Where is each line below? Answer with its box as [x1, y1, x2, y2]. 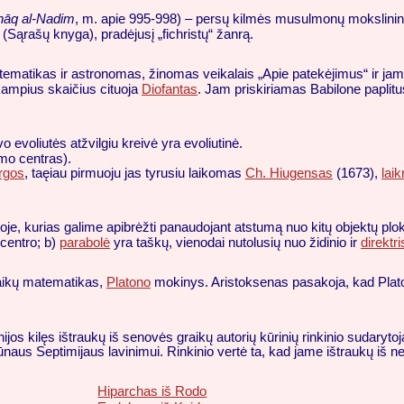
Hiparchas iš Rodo [97, 383, 207, 399]
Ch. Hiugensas [245, 165, 333, 180]
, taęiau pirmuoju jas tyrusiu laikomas [24, 165, 245, 180]
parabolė [60, 234, 110, 250]
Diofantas [142, 81, 197, 96]
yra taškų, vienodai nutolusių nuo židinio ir [110, 234, 361, 250]
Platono [106, 274, 151, 289]
